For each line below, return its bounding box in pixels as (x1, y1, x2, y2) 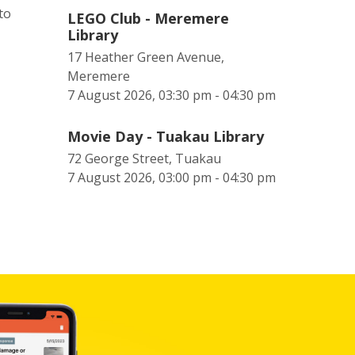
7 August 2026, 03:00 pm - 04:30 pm (67, 169, 276, 186)
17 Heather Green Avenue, (67, 48, 224, 66)
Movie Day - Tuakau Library (67, 127, 264, 146)
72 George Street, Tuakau (67, 150, 221, 167)
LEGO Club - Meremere (67, 9, 229, 28)
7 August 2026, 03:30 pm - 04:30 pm (67, 86, 276, 104)
